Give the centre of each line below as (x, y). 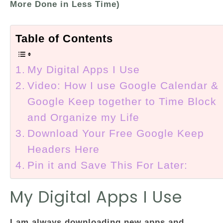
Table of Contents (64, 38)
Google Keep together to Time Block (122, 101)
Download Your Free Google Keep (116, 133)
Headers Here (64, 149)
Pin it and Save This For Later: (108, 165)
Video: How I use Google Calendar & (123, 85)
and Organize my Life (84, 117)
